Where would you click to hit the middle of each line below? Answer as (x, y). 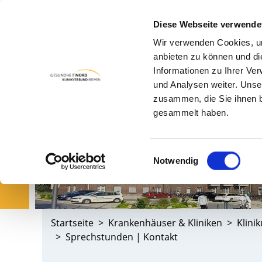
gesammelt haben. (191, 113)
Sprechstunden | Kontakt (122, 237)
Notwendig (176, 161)
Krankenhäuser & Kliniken (165, 223)
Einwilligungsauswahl (194, 153)
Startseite (72, 223)
